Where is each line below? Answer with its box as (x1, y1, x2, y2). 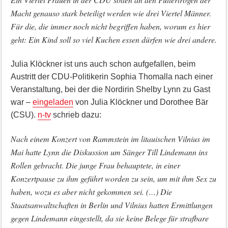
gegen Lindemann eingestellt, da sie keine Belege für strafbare (10, 213, 209, 223)
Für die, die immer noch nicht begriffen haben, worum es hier (10, 21, 210, 32)
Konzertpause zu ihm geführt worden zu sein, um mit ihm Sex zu (10, 173, 216, 184)
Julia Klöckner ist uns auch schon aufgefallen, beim (10, 60, 195, 68)
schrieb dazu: (50, 110, 101, 119)
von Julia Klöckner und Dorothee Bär (73, 98, 208, 106)
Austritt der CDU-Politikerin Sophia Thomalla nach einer (10, 72, 213, 81)
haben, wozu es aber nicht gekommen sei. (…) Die (10, 186, 172, 197)
